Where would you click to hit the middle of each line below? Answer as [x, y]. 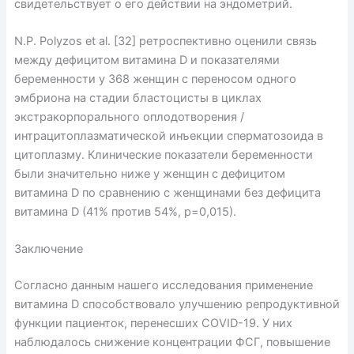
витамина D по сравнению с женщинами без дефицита [167, 193]
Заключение [48, 249]
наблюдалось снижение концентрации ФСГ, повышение [172, 343]
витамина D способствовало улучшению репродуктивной [177, 305]
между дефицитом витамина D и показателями [147, 60]
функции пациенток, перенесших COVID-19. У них [153, 324]
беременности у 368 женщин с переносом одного [155, 79]
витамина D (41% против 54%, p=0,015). [125, 212]
